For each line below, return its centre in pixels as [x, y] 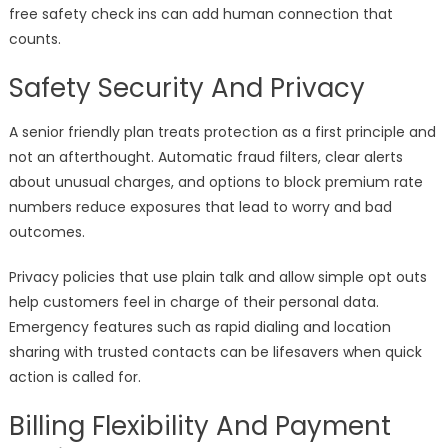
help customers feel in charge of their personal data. [193, 302]
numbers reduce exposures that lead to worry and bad [200, 207]
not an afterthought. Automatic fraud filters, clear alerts [205, 157]
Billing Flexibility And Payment [199, 426]
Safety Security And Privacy [186, 88]
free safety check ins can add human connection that [200, 14]
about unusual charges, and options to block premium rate [215, 182]
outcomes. [46, 232]
